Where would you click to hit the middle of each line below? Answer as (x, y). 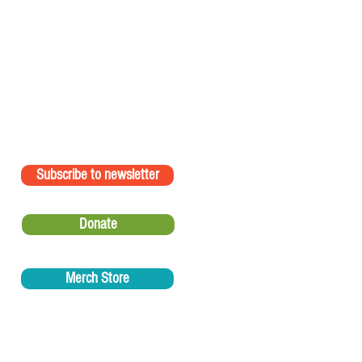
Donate (98, 224)
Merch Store (97, 278)
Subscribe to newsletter (97, 175)
